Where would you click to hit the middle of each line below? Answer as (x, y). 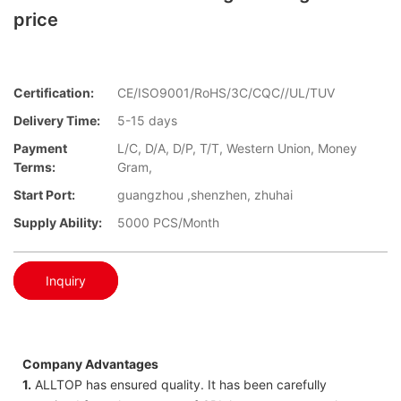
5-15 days (147, 121)
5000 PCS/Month (168, 223)
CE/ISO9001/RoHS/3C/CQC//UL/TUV (226, 93)
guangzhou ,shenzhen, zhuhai (205, 195)
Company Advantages (90, 363)
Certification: (54, 93)
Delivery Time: (57, 121)
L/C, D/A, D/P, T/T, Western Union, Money (237, 149)
